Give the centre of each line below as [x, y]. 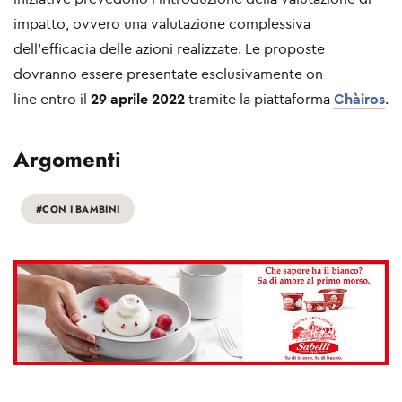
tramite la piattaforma [259, 98]
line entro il [52, 98]
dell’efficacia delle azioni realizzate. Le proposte [169, 48]
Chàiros [359, 98]
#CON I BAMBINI [78, 209]
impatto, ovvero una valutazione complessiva [162, 23]
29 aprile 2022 [138, 98]
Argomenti [67, 159]
